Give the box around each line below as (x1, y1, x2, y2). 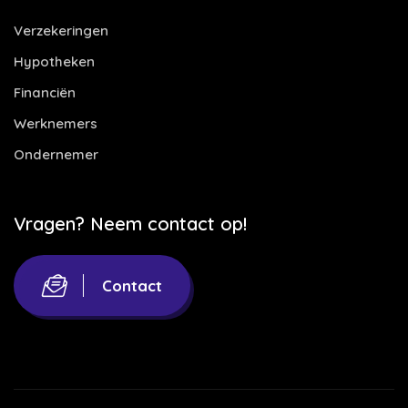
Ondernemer (14, 146, 98, 163)
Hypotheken (14, 53, 95, 70)
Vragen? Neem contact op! (14, 212, 247, 235)
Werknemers (14, 115, 97, 132)
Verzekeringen (14, 22, 108, 39)
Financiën (14, 84, 76, 101)
